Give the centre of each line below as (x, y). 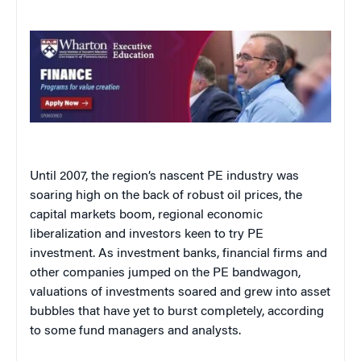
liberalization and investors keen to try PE (147, 235)
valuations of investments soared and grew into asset (180, 293)
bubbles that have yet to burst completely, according (177, 312)
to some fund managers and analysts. (135, 332)
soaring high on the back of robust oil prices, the (166, 196)
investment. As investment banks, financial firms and (178, 254)
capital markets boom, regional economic (146, 216)
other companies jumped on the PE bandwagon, (165, 274)
